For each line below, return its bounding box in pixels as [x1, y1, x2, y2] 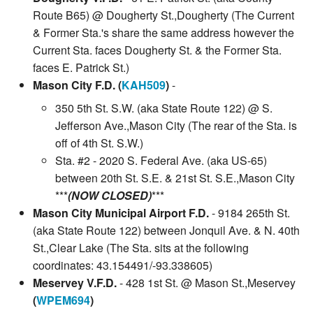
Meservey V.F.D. [33, 275, 117, 291]
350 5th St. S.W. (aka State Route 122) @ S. [55, 100, 272, 117]
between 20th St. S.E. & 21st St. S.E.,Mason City [55, 170, 295, 187]
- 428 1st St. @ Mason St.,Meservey [117, 275, 296, 291]
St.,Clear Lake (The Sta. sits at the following [33, 240, 249, 256]
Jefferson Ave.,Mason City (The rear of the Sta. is [55, 117, 297, 134]
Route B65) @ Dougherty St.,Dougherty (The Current [33, 7, 294, 24]
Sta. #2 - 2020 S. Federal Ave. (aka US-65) [55, 152, 267, 169]
